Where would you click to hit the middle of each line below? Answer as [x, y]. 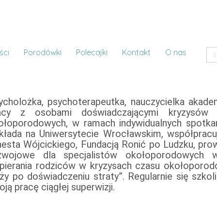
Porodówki [42, 53]
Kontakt [136, 53]
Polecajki [92, 53]
